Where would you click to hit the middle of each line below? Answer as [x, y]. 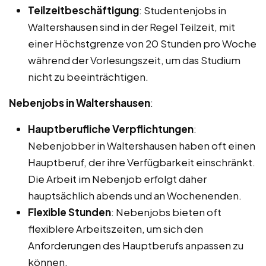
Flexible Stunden [69, 212]
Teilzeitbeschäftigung [83, 10]
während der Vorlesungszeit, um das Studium [134, 60]
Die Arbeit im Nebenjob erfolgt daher [117, 178]
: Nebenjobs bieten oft [166, 212]
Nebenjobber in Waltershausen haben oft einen [142, 145]
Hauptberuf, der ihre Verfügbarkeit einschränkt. [142, 162]
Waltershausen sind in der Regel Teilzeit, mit [132, 26]
